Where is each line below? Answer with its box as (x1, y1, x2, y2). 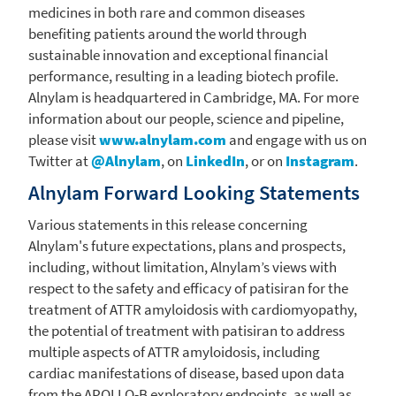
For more (301, 87, 359, 107)
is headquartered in (79, 87, 203, 107)
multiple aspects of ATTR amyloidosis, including (28, 341, 320, 362)
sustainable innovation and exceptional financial (28, 44, 328, 65)
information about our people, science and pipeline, (28, 108, 344, 128)
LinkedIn (186, 150, 245, 171)
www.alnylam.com (99, 129, 226, 149)
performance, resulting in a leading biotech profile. (28, 65, 339, 86)
